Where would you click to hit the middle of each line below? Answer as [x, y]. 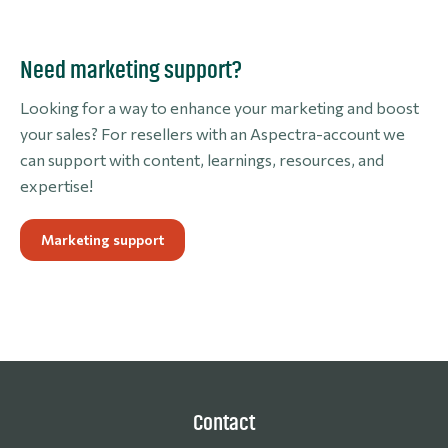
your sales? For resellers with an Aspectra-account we [212, 133]
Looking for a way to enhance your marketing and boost [219, 107]
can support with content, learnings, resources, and [202, 159]
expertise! [56, 185]
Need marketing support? [131, 69]
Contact [224, 422]
